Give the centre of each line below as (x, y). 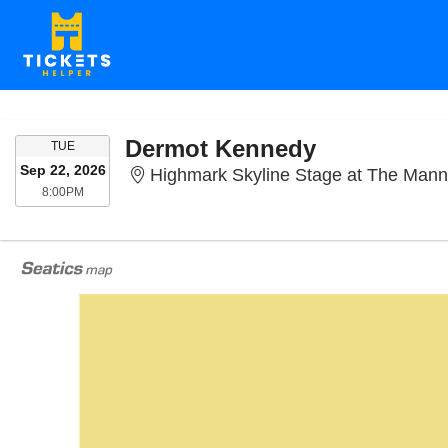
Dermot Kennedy (220, 148)
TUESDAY (101, 145)
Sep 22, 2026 (62, 170)
